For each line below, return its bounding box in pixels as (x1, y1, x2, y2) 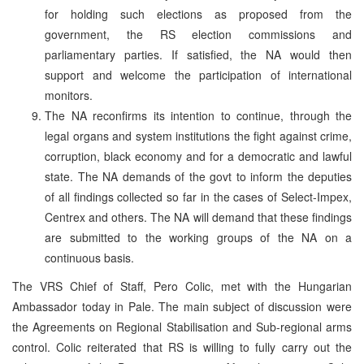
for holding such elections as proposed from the (45, 5, 352, 22)
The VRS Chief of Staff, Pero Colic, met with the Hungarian (12, 277, 352, 294)
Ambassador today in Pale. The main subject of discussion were (12, 297, 352, 314)
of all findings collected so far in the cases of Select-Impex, (45, 188, 352, 205)
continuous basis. (45, 249, 134, 266)
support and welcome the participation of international (45, 66, 352, 83)
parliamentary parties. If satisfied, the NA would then (45, 45, 352, 63)
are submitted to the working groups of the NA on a (45, 228, 352, 245)
